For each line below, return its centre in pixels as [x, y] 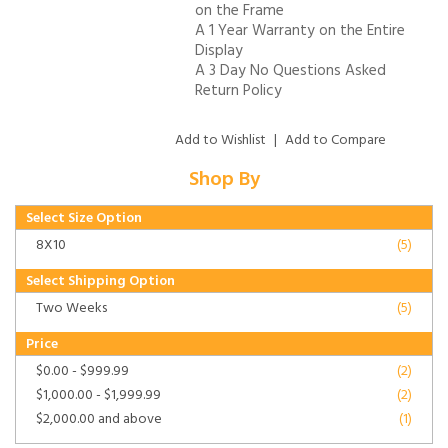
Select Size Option [84, 218]
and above [128, 419]
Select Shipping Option [100, 281]
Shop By [224, 179]
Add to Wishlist [220, 140]
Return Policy [238, 90]
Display [219, 50]
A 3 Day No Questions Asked [290, 70]
